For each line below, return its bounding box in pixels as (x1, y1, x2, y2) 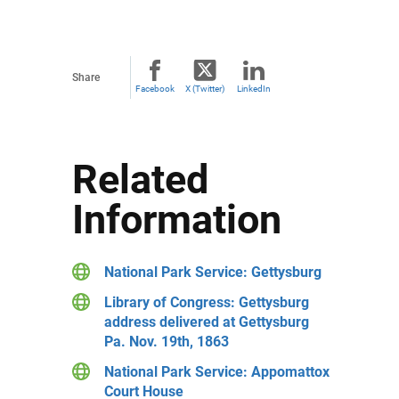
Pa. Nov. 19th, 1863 (103, 333, 229, 350)
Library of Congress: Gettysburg (103, 294, 309, 311)
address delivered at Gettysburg (103, 313, 309, 330)
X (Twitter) (185, 84, 225, 94)
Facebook (134, 84, 175, 94)
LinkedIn (236, 84, 271, 94)
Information (71, 196, 281, 243)
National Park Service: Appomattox (103, 363, 330, 380)
